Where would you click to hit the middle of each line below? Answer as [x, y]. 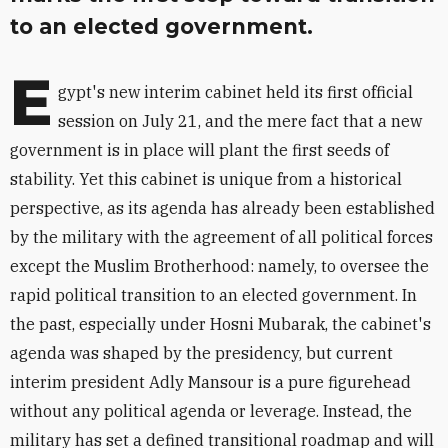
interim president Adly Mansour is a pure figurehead [210, 382]
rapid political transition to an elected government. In [213, 295]
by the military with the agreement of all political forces [221, 237]
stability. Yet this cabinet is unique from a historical [206, 179]
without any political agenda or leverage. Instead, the [211, 411]
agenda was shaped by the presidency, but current [201, 353]
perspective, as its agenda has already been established [222, 208]
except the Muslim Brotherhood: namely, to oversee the [219, 266]
